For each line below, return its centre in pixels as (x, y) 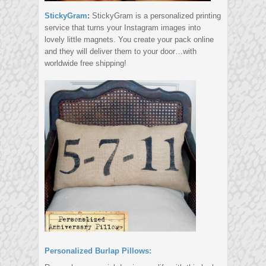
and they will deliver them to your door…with (121, 52)
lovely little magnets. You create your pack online (129, 40)
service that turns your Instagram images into (123, 28)
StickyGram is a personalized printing (155, 16)
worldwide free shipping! (85, 64)
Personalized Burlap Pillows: (98, 251)
